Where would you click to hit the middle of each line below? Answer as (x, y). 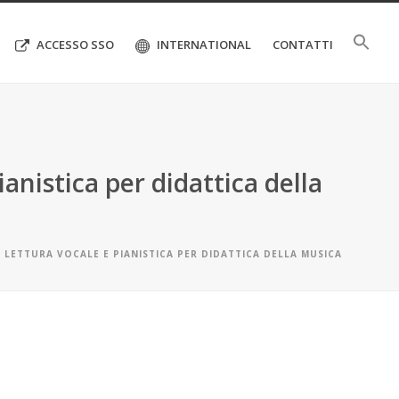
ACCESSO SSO (75, 44)
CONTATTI (303, 44)
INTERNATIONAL (204, 44)
